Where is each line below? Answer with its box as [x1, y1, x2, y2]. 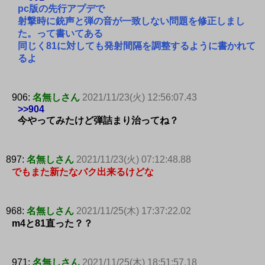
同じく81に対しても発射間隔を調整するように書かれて [18, 40, 256, 51]
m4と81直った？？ [12, 218, 93, 228]
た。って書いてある [18, 28, 103, 38]
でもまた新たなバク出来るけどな [12, 166, 154, 177]
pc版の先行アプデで [18, 3, 105, 14]
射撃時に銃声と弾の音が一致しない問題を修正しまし [18, 15, 245, 26]
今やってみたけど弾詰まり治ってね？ [18, 115, 179, 125]
